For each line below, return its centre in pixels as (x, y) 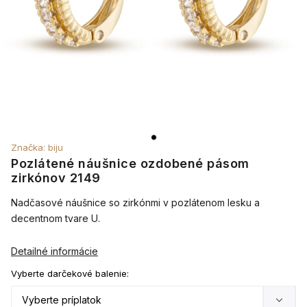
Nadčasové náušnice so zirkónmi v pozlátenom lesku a (135, 202)
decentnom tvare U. (56, 218)
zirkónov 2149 (56, 178)
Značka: (29, 147)
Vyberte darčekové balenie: (70, 273)
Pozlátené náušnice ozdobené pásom (130, 163)
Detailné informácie (54, 251)
